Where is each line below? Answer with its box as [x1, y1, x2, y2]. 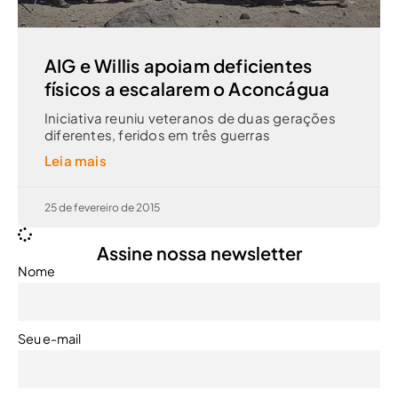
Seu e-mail [18, 330, 81, 347]
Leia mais [44, 152, 107, 170]
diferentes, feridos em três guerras [44, 126, 270, 144]
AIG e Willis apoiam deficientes [44, 54, 313, 77]
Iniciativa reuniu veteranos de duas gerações [44, 109, 336, 127]
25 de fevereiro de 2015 [44, 201, 160, 215]
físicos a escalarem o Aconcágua [44, 77, 330, 100]
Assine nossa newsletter [96, 242, 302, 265]
